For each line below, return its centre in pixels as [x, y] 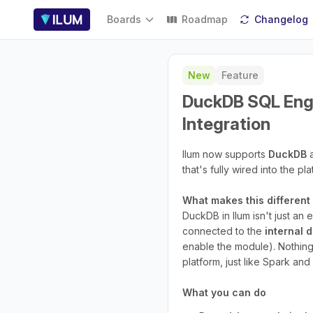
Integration [226, 124]
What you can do [224, 292]
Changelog [282, 19]
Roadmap [205, 19]
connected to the [224, 231]
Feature [240, 75]
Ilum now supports [225, 154]
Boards [124, 19]
